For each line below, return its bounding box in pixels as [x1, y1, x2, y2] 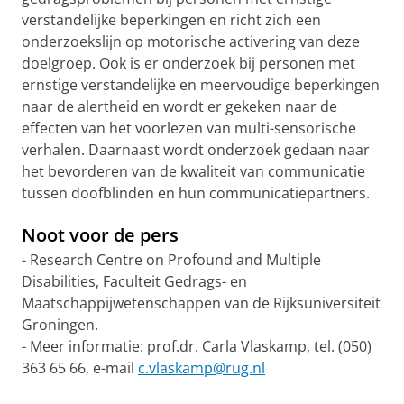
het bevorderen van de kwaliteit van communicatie [22, 161, 365, 181]
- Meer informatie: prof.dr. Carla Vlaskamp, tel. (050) [22, 336, 372, 356]
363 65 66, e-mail [22, 358, 138, 378]
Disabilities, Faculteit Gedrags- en [22, 271, 247, 291]
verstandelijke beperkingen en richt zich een [22, 10, 321, 30]
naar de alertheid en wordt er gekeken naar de [22, 96, 337, 116]
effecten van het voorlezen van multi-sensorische [22, 118, 356, 138]
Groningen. [22, 315, 98, 335]
